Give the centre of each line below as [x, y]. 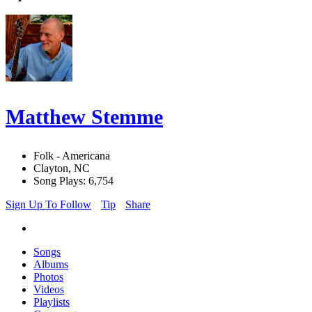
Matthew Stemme [84, 117]
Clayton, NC [62, 169]
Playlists [52, 302]
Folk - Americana [72, 156]
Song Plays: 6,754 [73, 181]
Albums [51, 265]
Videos [49, 290]
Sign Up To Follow [48, 205]
